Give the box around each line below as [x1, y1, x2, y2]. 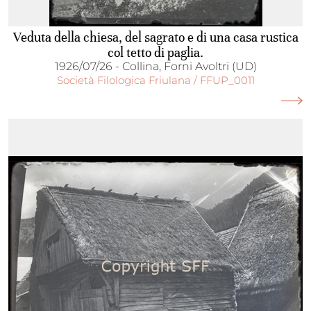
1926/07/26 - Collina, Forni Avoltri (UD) [54, 60, 257, 73]
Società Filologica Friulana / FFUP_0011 [56, 74, 255, 87]
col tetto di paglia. [108, 44, 203, 60]
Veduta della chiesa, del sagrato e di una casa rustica [12, 29, 299, 45]
